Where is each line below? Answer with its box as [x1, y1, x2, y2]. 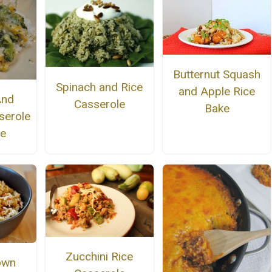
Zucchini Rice [66, 249, 134, 263]
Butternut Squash [173, 67, 261, 81]
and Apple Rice [178, 84, 256, 98]
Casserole [73, 97, 125, 111]
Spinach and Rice [56, 80, 143, 94]
